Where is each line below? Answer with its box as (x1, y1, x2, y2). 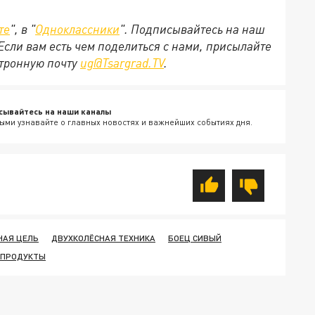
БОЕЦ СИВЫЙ (168, 233, 221, 243)
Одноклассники (35, 21, 120, 37)
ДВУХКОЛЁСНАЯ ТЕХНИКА (51, 233, 155, 243)
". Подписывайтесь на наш (120, 21, 265, 37)
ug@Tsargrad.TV (80, 55, 164, 70)
